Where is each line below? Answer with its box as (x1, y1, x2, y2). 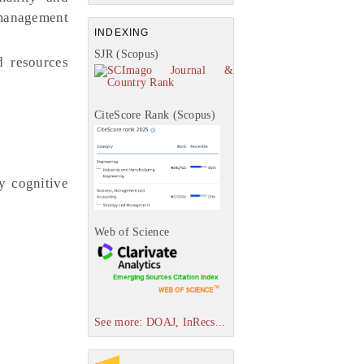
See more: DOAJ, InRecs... (94, 315, 226, 328)
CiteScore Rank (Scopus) (94, 109, 215, 121)
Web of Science (94, 226, 170, 239)
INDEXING (94, 27, 149, 38)
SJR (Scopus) (94, 48, 159, 60)
